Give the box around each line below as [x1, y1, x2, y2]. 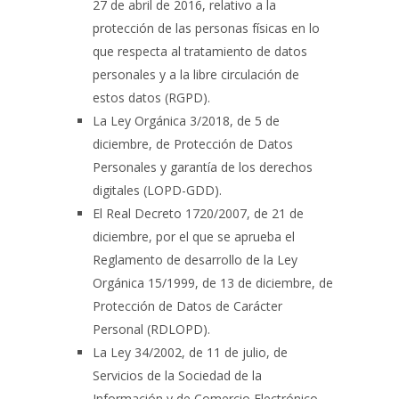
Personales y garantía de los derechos [93, 159, 313, 175]
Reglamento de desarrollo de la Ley [93, 251, 297, 268]
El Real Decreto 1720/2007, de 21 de [93, 205, 304, 222]
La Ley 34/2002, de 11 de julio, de [93, 344, 288, 361]
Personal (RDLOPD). [93, 321, 210, 338]
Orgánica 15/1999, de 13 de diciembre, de [93, 274, 333, 291]
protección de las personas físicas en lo [93, 20, 320, 37]
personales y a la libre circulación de [93, 66, 299, 83]
